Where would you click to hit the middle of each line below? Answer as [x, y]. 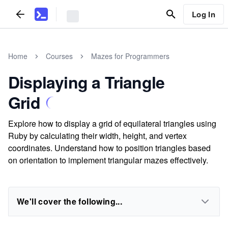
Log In [203, 14]
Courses [59, 56]
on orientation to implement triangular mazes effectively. [108, 160]
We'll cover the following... [70, 201]
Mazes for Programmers [130, 56]
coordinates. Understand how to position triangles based [109, 148]
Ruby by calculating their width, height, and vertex [97, 136]
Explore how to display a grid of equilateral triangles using [112, 123]
